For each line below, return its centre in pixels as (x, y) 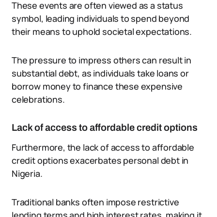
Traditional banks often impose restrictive (95, 202)
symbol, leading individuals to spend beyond (101, 18)
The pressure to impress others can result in (102, 60)
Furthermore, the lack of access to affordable (103, 147)
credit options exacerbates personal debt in (100, 160)
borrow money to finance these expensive (97, 86)
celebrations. (38, 99)
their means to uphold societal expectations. (102, 31)
